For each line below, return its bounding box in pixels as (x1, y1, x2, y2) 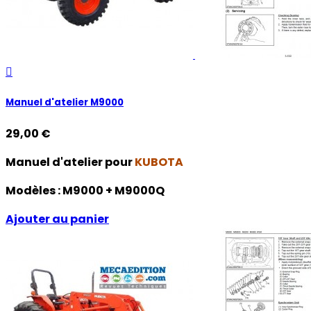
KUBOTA (135, 154, 183, 171)
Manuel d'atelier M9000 (6, 95, 124, 109)
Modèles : (6, 183, 62, 199)
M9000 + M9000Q (62, 183, 165, 199)
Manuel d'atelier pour (6, 154, 135, 171)
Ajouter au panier (6, 211, 109, 228)
